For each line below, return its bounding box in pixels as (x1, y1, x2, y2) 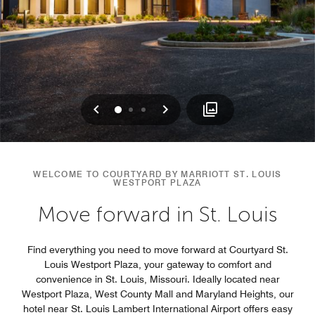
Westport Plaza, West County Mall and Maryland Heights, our (21, 288, 294, 300)
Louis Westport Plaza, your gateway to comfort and (44, 258, 271, 270)
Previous (95, 98, 161, 119)
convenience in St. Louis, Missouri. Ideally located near (35, 273, 280, 285)
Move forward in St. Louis (37, 201, 278, 227)
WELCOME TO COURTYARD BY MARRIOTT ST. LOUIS (33, 168, 282, 179)
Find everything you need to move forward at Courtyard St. (27, 243, 288, 255)
